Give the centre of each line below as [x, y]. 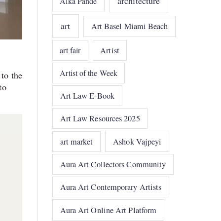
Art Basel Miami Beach [129, 26]
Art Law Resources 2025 [100, 119]
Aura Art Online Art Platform [108, 210]
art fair [70, 50]
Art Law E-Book [87, 95]
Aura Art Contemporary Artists [111, 187]
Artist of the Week [89, 73]
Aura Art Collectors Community [113, 165]
